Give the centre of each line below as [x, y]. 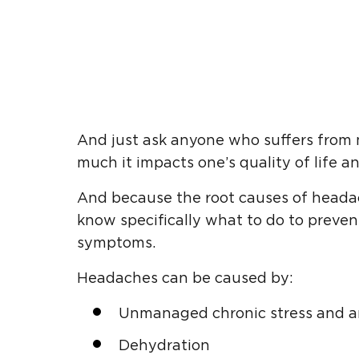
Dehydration [164, 346]
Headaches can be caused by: [185, 278]
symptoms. [116, 243]
